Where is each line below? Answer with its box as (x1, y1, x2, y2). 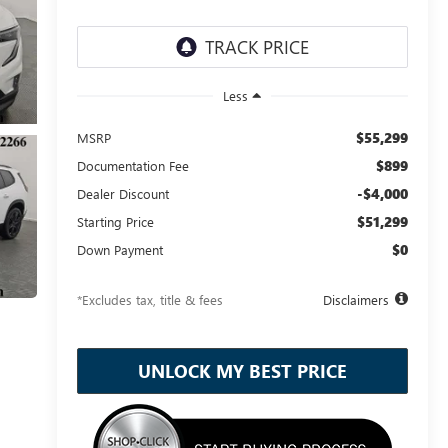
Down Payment (76, 240, 163, 258)
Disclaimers (322, 290, 389, 308)
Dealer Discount (76, 184, 169, 202)
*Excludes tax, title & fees (76, 290, 223, 308)
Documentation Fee (76, 156, 189, 174)
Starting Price (76, 212, 154, 230)
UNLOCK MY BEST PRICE (137, 358, 347, 383)
